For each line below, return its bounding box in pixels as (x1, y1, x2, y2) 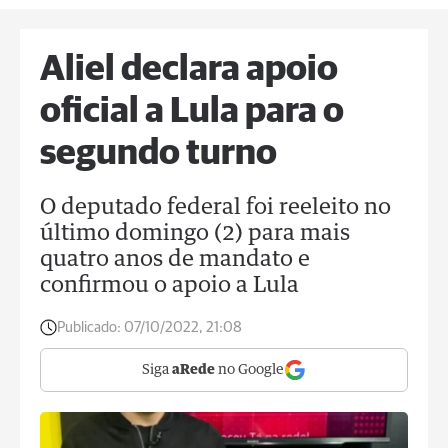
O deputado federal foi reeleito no (40, 197, 391, 219)
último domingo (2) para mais (40, 223, 350, 245)
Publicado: (57, 320, 121, 335)
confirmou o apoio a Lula (40, 275, 299, 297)
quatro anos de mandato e (40, 249, 310, 271)
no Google (215, 363, 284, 377)
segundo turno (40, 136, 277, 172)
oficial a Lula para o (40, 94, 344, 130)
